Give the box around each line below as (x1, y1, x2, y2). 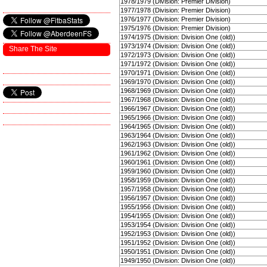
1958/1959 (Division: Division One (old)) (120, 176, 235, 184)
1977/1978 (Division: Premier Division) (120, 7, 231, 14)
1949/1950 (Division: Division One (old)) (120, 257, 235, 264)
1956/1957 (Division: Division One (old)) (120, 194, 235, 201)
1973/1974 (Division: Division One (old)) (120, 42, 235, 49)
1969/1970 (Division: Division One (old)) (120, 78, 235, 85)
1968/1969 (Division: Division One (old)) (120, 87, 235, 94)
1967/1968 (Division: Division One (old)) (120, 96, 235, 103)
